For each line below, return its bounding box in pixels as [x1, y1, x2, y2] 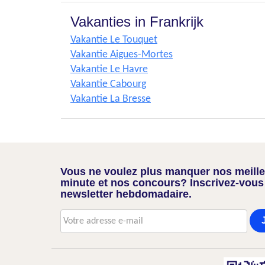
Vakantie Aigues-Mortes [70, 49, 173, 60]
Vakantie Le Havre [70, 64, 148, 75]
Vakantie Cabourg [70, 79, 146, 90]
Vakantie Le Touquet [70, 34, 157, 46]
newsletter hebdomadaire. [60, 188, 192, 200]
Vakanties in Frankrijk [70, 14, 203, 30]
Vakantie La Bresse [70, 93, 151, 105]
